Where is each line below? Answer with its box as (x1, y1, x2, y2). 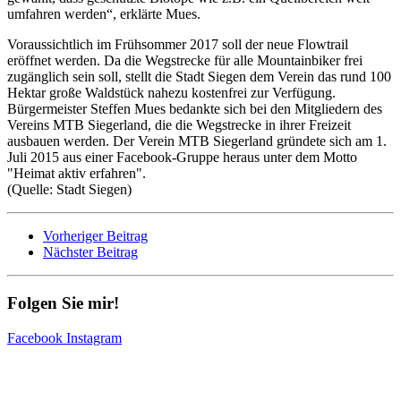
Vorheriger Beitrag (43, 228, 148, 244)
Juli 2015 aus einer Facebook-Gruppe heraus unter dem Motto (7, 149, 357, 166)
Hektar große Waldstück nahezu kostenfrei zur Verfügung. (7, 85, 336, 101)
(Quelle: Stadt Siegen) (7, 182, 132, 198)
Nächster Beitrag (43, 244, 138, 260)
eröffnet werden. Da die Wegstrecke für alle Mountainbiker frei (7, 53, 363, 69)
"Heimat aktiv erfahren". (7, 166, 146, 182)
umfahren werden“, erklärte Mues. (7, 6, 200, 22)
